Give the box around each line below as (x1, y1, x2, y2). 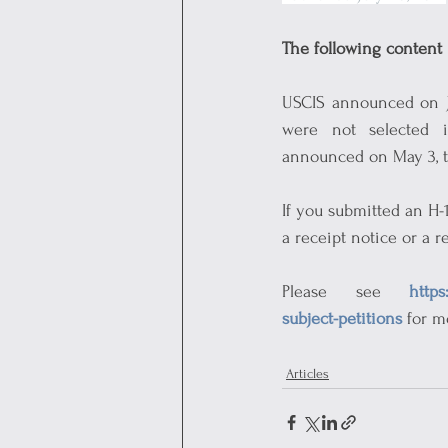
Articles (286, 366, 329, 381)
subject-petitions (282, 309, 402, 328)
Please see (282, 282, 409, 301)
